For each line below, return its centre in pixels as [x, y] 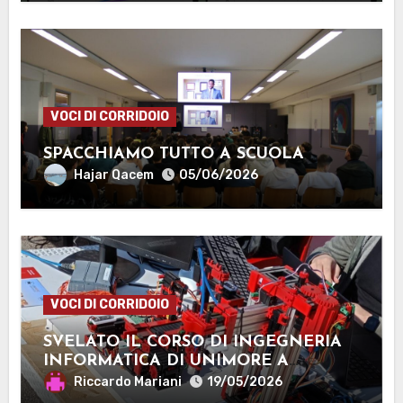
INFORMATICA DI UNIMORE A [166, 362]
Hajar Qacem [113, 175]
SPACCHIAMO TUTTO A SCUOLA [173, 155]
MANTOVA [85, 381]
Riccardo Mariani [127, 381]
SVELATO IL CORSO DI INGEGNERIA [192, 343]
